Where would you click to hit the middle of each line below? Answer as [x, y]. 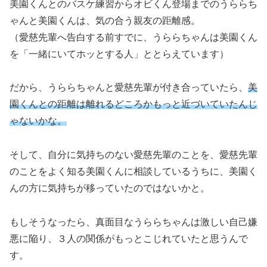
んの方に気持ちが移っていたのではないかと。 [110, 188]
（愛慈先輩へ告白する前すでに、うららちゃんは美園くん [133, 37]
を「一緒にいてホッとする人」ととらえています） [119, 54]
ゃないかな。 [38, 121]
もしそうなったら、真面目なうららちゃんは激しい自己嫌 [133, 222]
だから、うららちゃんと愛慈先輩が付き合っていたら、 [129, 88]
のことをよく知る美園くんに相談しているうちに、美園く [133, 172]
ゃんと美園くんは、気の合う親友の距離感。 [105, 20]
